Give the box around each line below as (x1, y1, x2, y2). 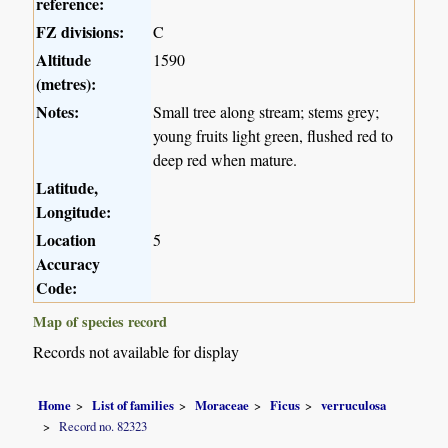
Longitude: (36, 200, 112, 224)
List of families (92, 395, 175, 414)
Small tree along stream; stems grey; (153, 101, 380, 123)
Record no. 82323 (59, 417, 148, 436)
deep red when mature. (153, 149, 298, 171)
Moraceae (195, 395, 250, 414)
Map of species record (33, 311, 168, 333)
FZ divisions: (36, 20, 125, 44)
